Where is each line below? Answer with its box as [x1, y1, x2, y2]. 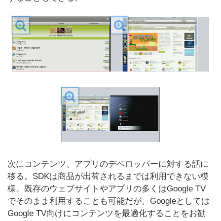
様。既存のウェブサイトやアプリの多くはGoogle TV [7, 184, 206, 193]
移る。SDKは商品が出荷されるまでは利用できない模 [7, 172, 209, 181]
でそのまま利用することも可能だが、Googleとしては [7, 196, 210, 206]
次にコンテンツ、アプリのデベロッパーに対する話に [7, 159, 209, 169]
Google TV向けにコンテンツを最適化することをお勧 [7, 209, 206, 218]
